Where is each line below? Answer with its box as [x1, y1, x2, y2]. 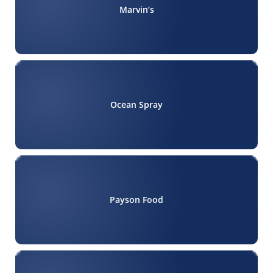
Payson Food [110, 194, 163, 206]
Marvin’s [119, 4, 154, 16]
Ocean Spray [110, 99, 163, 111]
